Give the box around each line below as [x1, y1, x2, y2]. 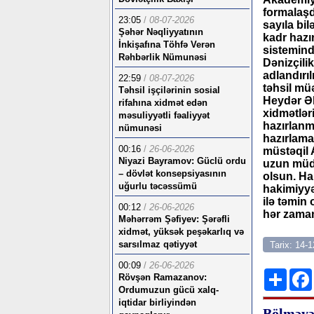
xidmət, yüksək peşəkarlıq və [118, 226, 244, 237]
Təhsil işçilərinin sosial [118, 85, 220, 95]
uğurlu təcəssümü [118, 181, 197, 191]
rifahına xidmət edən [118, 97, 207, 108]
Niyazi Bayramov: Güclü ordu [118, 156, 246, 166]
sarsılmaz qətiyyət [118, 239, 197, 250]
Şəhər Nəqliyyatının [118, 27, 203, 37]
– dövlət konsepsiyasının [118, 168, 226, 179]
